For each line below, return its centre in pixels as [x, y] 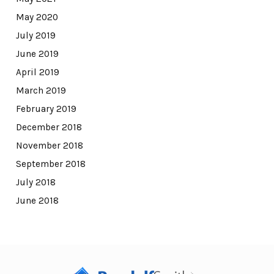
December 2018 [49, 127]
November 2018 [49, 145]
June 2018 [37, 200]
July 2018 [35, 182]
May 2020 [37, 17]
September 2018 [50, 164]
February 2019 [46, 109]
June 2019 [37, 54]
